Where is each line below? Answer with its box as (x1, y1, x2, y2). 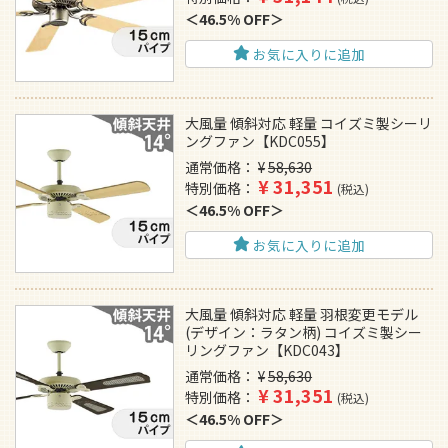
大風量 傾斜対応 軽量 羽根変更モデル (185, 304, 419, 325)
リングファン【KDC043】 (185, 340, 350, 361)
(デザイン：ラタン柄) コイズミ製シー (185, 322, 423, 343)
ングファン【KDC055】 (185, 131, 336, 152)
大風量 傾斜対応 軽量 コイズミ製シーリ (185, 113, 433, 134)
